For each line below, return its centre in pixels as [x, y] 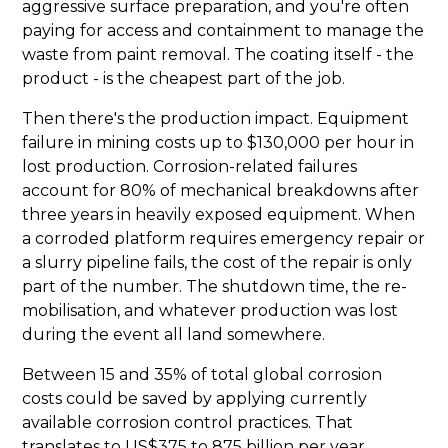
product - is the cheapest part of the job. [184, 79]
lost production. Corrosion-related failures [190, 167]
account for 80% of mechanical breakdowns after [221, 191]
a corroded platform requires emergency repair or [224, 239]
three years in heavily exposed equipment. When [219, 215]
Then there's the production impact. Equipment [216, 119]
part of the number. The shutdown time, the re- [215, 287]
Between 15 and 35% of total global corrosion [202, 375]
